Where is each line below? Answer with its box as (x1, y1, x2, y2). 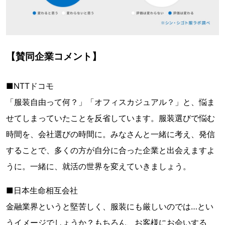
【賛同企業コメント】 (6, 51, 101, 62)
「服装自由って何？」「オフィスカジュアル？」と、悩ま (6, 97, 215, 107)
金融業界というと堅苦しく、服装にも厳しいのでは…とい (6, 201, 213, 212)
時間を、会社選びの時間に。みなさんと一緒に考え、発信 (6, 129, 215, 140)
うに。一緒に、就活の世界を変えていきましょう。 (6, 161, 191, 172)
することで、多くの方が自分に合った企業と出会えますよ (6, 145, 215, 156)
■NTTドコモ (6, 81, 54, 91)
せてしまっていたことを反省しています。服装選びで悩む (6, 113, 215, 124)
